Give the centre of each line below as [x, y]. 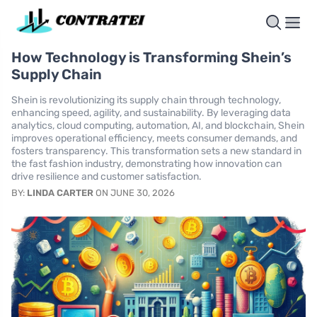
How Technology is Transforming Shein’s [151, 58]
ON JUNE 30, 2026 [134, 193]
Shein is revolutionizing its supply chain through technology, [146, 100]
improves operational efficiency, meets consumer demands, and [154, 139]
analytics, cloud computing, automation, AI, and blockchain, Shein [158, 126]
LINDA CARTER [60, 193]
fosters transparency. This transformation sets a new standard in [156, 151]
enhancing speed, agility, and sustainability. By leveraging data [151, 113]
